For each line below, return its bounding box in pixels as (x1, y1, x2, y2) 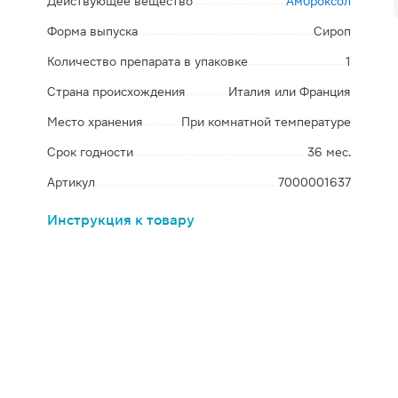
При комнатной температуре (180, 115, 351, 129)
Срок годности (47, 145, 134, 159)
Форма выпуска (47, 24, 139, 38)
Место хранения (47, 115, 144, 129)
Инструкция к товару (47, 211, 195, 228)
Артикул (47, 175, 96, 189)
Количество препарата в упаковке (47, 54, 249, 68)
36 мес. (306, 145, 351, 159)
